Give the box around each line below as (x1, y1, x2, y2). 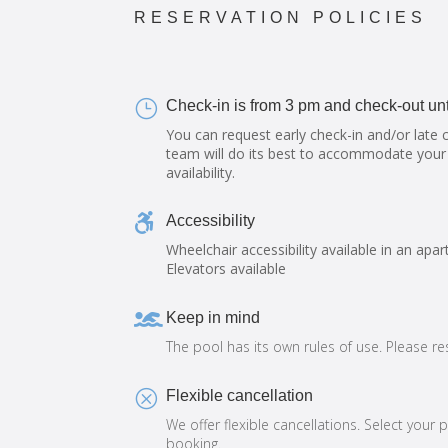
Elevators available (166, 259, 287, 279)
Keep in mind (166, 308, 261, 326)
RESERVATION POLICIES (134, 9, 428, 27)
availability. (166, 162, 236, 182)
